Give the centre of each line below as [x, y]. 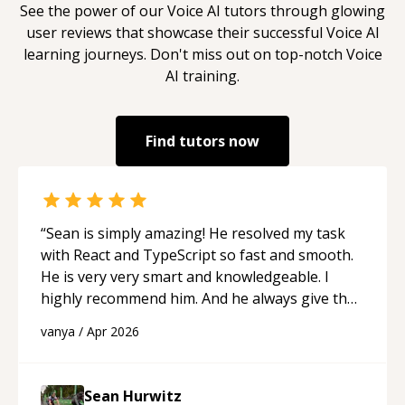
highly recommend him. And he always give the [198, 298]
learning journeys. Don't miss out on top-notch [184, 54]
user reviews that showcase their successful [176, 32]
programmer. [86, 341]
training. [209, 75]
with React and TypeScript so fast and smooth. [197, 254]
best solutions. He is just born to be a [167, 320]
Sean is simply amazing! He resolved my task [196, 233]
